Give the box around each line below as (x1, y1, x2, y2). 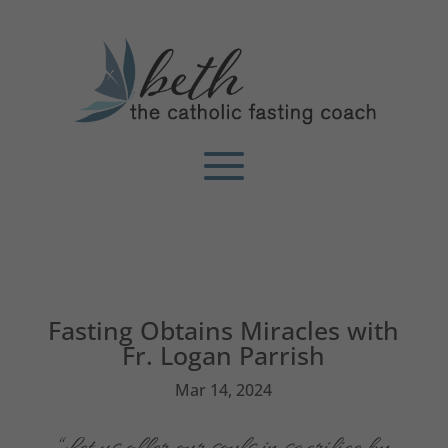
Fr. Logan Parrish (122, 338, 326, 372)
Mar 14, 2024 (175, 379, 273, 401)
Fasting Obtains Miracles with (48, 313, 400, 347)
